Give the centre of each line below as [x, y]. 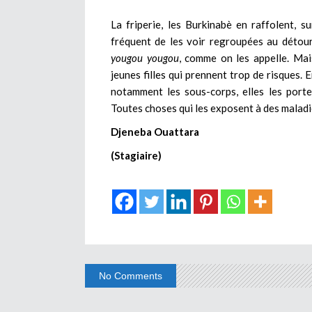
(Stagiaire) [136, 155]
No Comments [131, 275]
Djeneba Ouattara [155, 131]
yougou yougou [145, 57]
